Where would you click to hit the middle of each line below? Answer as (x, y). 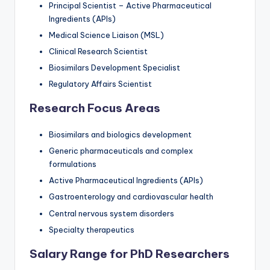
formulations (73, 164)
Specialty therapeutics (92, 229)
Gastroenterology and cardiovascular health (131, 197)
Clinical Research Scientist (98, 51)
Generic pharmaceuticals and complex (121, 151)
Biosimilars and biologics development (120, 135)
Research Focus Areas (95, 108)
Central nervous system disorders (111, 213)
